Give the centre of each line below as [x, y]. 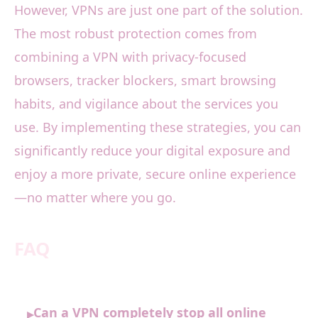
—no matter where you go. [95, 198]
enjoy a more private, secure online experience [155, 174]
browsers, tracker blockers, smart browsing [145, 81]
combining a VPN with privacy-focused [130, 57]
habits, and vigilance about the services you [146, 104]
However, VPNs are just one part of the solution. [159, 10]
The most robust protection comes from [136, 34]
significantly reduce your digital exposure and [152, 151]
